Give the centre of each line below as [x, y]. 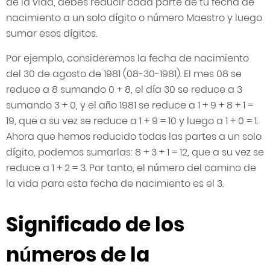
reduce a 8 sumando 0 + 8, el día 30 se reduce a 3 [124, 90]
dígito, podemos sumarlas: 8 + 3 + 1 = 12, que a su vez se [135, 152]
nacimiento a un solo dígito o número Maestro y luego [134, 18]
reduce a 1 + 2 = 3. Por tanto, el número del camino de [131, 168]
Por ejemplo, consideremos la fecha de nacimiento [127, 58]
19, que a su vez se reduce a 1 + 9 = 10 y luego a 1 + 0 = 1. [132, 121]
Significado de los [95, 225]
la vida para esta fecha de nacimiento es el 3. [115, 184]
